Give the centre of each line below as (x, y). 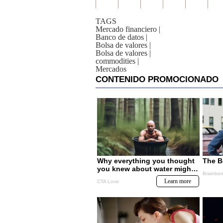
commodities (115, 61)
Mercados (111, 69)
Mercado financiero (126, 29)
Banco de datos (120, 37)
